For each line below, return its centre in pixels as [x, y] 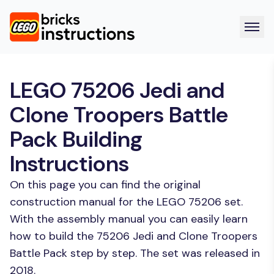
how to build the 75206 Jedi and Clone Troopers [134, 236]
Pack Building [76, 139]
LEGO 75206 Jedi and [117, 90]
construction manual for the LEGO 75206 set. [126, 202]
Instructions [69, 164]
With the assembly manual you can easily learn [129, 219]
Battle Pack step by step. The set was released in [135, 253]
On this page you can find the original [105, 185]
